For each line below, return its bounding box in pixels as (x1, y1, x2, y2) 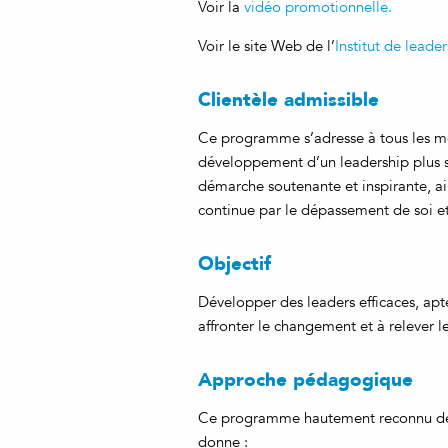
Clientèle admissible (198, 83, 379, 115)
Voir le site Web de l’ (198, 37, 335, 55)
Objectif (198, 247, 271, 279)
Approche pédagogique (198, 363, 413, 395)
